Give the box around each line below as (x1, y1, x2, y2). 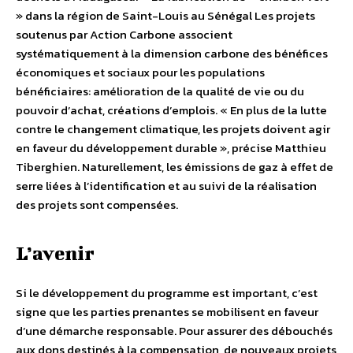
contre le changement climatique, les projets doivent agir (16, 120, 330, 139)
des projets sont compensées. (16, 195, 178, 214)
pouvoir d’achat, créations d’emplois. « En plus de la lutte (16, 101, 327, 120)
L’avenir (16, 242, 95, 265)
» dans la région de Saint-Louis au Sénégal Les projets (16, 6, 315, 25)
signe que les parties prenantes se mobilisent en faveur (16, 303, 318, 321)
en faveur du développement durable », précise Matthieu (16, 139, 326, 158)
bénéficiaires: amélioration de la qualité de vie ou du (16, 82, 304, 101)
